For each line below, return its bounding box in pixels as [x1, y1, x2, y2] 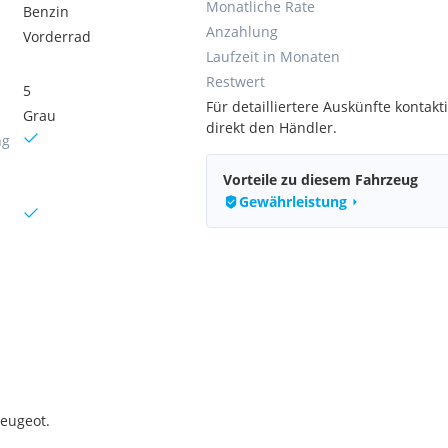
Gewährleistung [239, 192, 347, 211]
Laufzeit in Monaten [206, 47, 340, 66]
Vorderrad [23, 27, 92, 46]
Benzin [23, 2, 70, 21]
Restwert [206, 72, 265, 91]
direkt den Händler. [206, 118, 337, 137]
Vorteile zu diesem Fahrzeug [223, 170, 418, 189]
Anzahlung [206, 22, 278, 41]
